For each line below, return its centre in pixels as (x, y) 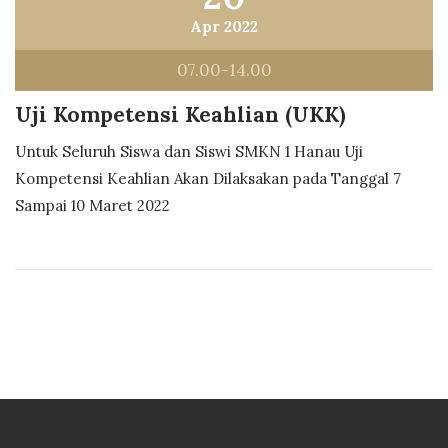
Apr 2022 (224, 26)
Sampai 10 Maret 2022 (92, 205)
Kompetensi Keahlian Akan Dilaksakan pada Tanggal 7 (208, 178)
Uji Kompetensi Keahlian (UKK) (180, 114)
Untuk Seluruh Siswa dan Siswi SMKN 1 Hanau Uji (189, 151)
